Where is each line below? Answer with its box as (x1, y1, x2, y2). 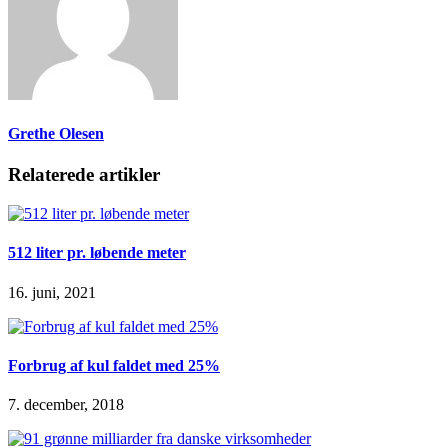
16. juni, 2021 (8, 283, 96, 301)
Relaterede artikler (8, 164, 160, 186)
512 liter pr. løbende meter (8, 244, 186, 262)
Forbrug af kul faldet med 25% (8, 356, 220, 374)
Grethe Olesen (8, 125, 104, 143)
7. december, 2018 (8, 396, 124, 414)
